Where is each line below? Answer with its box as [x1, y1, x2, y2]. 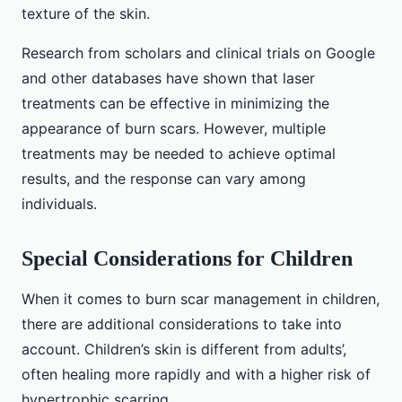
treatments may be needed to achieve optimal [22, 144, 336, 163]
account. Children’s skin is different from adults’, [22, 340, 346, 359]
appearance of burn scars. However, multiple [22, 119, 326, 138]
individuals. [22, 195, 97, 214]
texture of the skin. [22, 4, 150, 23]
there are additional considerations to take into [22, 315, 342, 334]
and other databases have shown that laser [22, 69, 315, 88]
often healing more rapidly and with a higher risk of [22, 365, 371, 384]
